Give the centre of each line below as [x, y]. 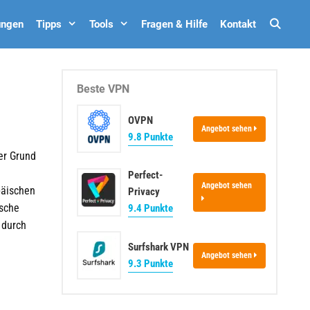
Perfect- [145, 175]
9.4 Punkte [150, 208]
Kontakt [238, 24]
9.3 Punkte [150, 263]
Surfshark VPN [158, 247]
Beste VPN [103, 89]
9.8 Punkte [150, 137]
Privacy [144, 192]
